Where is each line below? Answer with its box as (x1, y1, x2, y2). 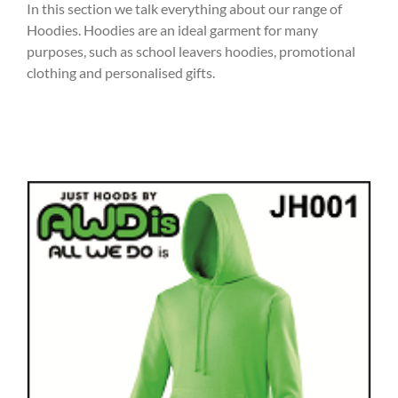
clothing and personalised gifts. (27, 63, 215, 81)
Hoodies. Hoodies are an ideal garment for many (27, 20, 318, 38)
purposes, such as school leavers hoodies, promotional (27, 42, 355, 60)
